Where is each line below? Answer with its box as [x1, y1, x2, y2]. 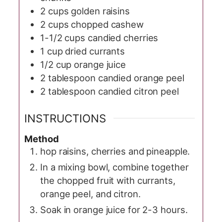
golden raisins [71, 5, 130, 17]
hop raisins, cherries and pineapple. [40, 145, 190, 157]
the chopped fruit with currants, [40, 174, 175, 186]
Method [24, 133, 59, 144]
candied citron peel [98, 86, 179, 97]
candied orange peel [98, 72, 184, 84]
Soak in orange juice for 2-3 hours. [40, 204, 188, 215]
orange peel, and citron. [40, 188, 141, 199]
